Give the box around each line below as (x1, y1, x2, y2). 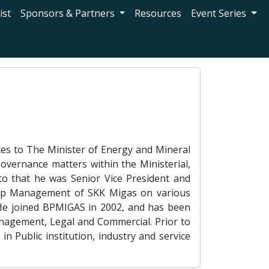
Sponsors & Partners (20, 7, 117, 20)
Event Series (191, 7, 249, 20)
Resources (134, 7, 182, 20)
